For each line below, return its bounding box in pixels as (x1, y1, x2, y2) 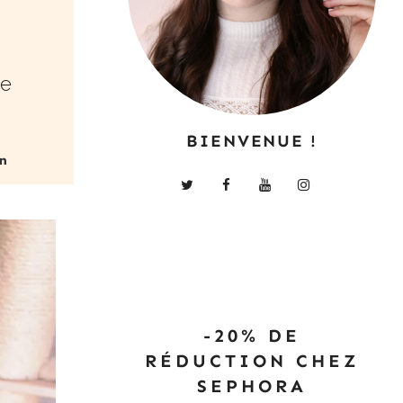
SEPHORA (197, 374, 307, 397)
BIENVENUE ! (186, 130, 318, 151)
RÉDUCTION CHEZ (144, 349, 360, 372)
